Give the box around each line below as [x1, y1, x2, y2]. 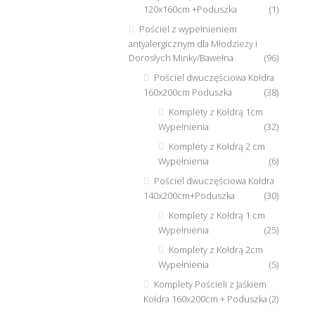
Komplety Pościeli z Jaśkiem [153, 277, 266, 290]
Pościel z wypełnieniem [139, 22, 237, 36]
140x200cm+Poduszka [143, 189, 235, 202]
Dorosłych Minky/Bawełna [129, 51, 234, 65]
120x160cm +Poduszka [143, 3, 237, 16]
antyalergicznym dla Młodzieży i [129, 37, 258, 51]
